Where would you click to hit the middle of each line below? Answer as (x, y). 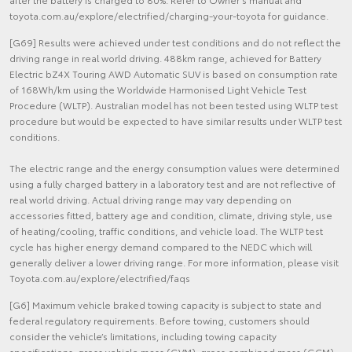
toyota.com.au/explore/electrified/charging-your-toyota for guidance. (169, 16)
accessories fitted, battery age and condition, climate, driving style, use (171, 215)
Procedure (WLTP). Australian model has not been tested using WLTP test (174, 105)
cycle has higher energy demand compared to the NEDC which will (161, 247)
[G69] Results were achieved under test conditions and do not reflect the (175, 42)
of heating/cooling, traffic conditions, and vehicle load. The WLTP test (166, 231)
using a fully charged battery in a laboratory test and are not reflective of (172, 184)
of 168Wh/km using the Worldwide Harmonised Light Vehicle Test (158, 90)
